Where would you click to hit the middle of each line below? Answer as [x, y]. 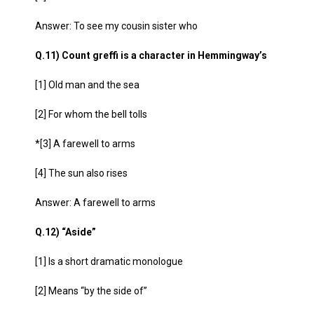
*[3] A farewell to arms [85, 144]
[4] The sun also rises [81, 173]
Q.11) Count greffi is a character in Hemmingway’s [151, 55]
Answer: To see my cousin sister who [116, 26]
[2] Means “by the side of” [91, 291]
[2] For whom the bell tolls [91, 114]
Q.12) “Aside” [66, 232]
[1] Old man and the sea [87, 85]
